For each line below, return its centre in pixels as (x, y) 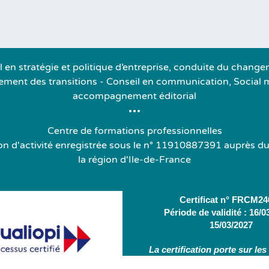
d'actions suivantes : (208, 262)
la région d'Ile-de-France (134, 160)
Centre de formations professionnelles (134, 131)
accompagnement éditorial (134, 96)
